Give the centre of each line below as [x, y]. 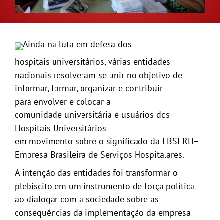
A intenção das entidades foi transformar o [96, 172]
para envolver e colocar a [62, 101]
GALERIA [30, 11]
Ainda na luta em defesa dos [77, 44]
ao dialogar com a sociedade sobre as [86, 199]
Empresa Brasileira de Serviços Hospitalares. [99, 154]
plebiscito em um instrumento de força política [104, 186]
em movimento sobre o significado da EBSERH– [107, 141]
